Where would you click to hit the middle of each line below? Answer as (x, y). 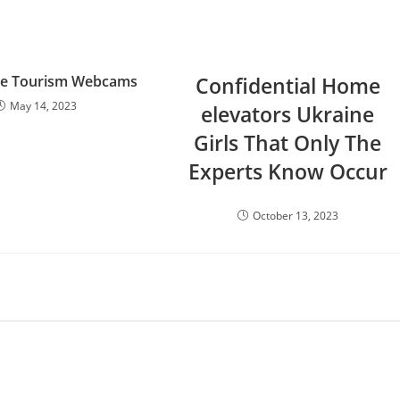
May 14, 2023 (44, 106)
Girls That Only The (288, 143)
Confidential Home (287, 86)
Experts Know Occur (287, 171)
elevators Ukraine (288, 114)
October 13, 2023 (295, 216)
